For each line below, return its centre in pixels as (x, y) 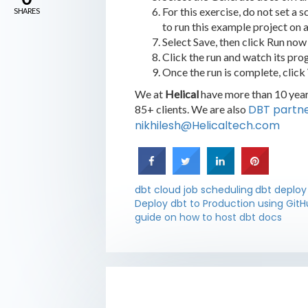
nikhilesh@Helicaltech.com (207, 125)
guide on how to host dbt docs (208, 217)
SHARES (26, 10)
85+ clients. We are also (191, 109)
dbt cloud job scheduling (194, 189)
